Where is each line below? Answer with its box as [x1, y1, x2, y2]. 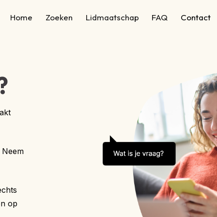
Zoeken [45, 12, 73, 22]
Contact [181, 12, 211, 22]
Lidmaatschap [85, 12, 139, 22]
